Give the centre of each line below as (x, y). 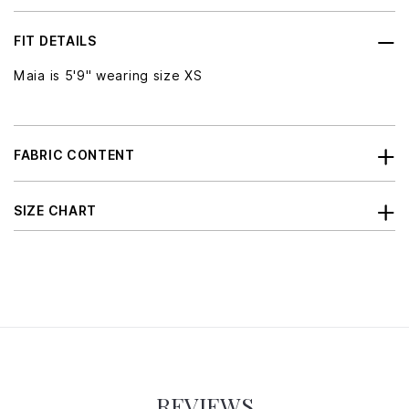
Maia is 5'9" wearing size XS (108, 76)
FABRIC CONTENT (74, 156)
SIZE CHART (55, 211)
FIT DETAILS (55, 42)
